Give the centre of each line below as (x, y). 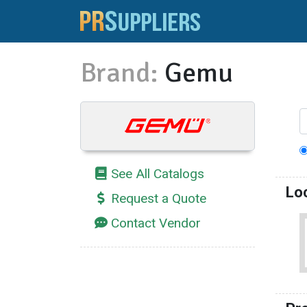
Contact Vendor (156, 223)
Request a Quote (159, 199)
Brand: (119, 73)
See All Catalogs (158, 174)
